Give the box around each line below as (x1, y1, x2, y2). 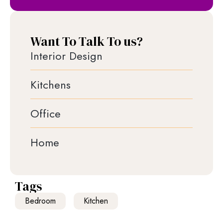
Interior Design (30, 47, 103, 64)
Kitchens (30, 76, 71, 93)
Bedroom (25, 195, 56, 207)
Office (30, 105, 61, 121)
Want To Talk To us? (30, 32, 143, 50)
